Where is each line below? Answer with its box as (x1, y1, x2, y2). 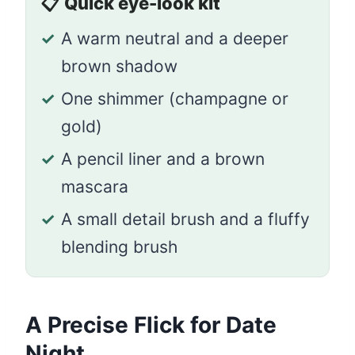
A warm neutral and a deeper (61, 29, 288, 49)
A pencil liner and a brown (61, 149, 265, 170)
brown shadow (61, 56, 177, 77)
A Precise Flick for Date (25, 311, 277, 339)
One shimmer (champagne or (61, 89, 288, 109)
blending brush (61, 237, 177, 258)
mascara (61, 177, 128, 197)
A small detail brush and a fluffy (61, 209, 310, 230)
